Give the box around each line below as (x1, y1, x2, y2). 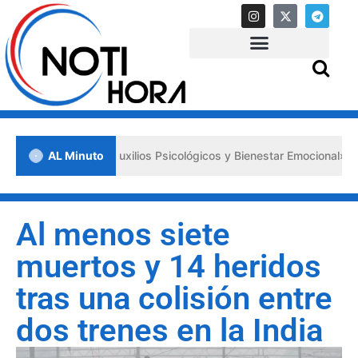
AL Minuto (48, 149, 104, 163)
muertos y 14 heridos (16, 247, 321, 285)
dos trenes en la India (16, 311, 323, 349)
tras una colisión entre (16, 279, 332, 317)
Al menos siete (16, 215, 230, 253)
